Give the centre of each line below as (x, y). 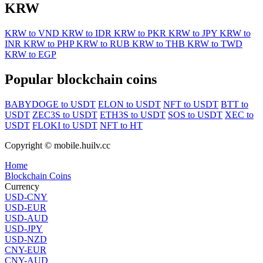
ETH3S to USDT (133, 115)
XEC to (239, 115)
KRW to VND (33, 33)
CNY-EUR (26, 250)
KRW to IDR (88, 33)
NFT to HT (121, 126)
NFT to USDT (191, 104)
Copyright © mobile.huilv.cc (58, 146)
